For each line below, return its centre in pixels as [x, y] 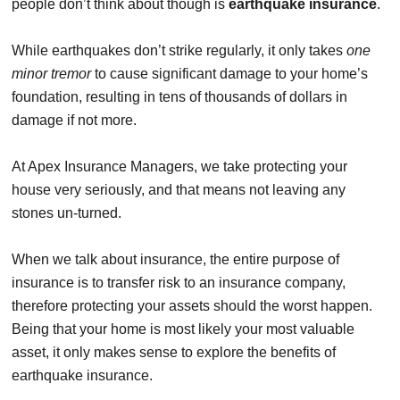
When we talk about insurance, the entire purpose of [175, 260]
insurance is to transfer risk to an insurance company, [179, 283]
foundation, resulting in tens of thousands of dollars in [179, 97]
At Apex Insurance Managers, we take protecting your [179, 167]
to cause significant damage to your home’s [229, 74]
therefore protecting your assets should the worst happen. [192, 306]
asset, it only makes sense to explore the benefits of [174, 353]
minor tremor [51, 74]
